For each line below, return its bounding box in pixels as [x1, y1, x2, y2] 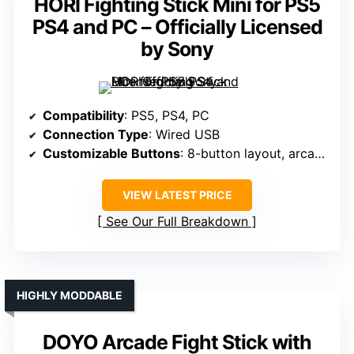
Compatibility [43, 107, 124, 124]
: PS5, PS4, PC [124, 107, 209, 124]
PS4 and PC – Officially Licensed [32, 15, 322, 40]
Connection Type [43, 126, 149, 143]
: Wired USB [149, 126, 220, 143]
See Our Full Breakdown [106, 213, 248, 230]
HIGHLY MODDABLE [17, 288, 122, 303]
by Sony [141, 37, 213, 62]
